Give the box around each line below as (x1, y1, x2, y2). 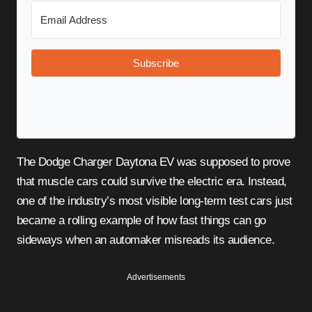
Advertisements (127, 272, 185, 282)
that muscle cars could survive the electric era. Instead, (17, 174, 287, 188)
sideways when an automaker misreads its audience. (17, 233, 275, 247)
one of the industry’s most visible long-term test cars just (17, 194, 292, 208)
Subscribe (133, 56, 179, 69)
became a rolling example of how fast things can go (17, 213, 266, 227)
